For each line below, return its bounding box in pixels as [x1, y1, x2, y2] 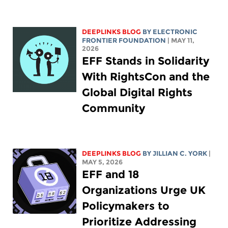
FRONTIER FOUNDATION [82, 36, 166, 44]
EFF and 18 [82, 167, 139, 181]
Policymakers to [82, 199, 170, 212]
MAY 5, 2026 [82, 158, 123, 166]
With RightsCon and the [82, 70, 210, 83]
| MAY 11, [167, 36, 195, 44]
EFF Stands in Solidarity [82, 54, 210, 67]
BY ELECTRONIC [142, 27, 198, 36]
